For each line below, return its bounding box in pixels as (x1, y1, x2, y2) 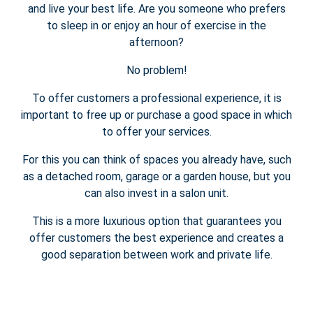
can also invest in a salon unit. (85, 187, 228, 201)
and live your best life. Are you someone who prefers (27, 2, 286, 16)
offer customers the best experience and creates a (29, 231, 284, 245)
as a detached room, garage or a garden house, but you (22, 170, 291, 184)
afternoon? (129, 36, 184, 50)
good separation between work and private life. (41, 248, 272, 262)
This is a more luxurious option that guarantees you (31, 214, 282, 228)
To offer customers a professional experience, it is (31, 92, 282, 105)
